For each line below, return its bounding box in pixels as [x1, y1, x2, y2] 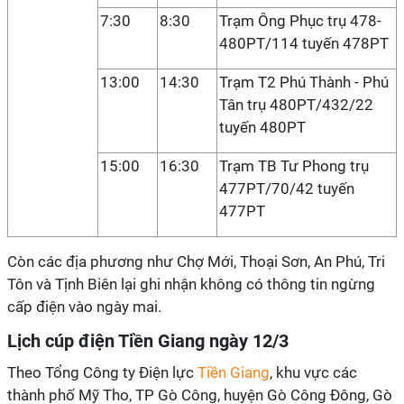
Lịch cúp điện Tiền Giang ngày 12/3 [7, 330, 289, 352]
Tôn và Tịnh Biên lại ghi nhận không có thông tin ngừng [7, 275, 375, 293]
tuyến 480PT [219, 118, 306, 136]
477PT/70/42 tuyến [219, 179, 354, 197]
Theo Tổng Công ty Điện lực [7, 363, 197, 381]
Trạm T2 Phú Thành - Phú [219, 73, 389, 91]
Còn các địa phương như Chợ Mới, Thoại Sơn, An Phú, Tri [7, 252, 385, 271]
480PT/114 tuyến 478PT [219, 34, 389, 52]
